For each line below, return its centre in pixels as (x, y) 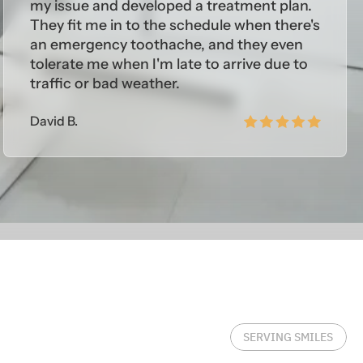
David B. (53, 122)
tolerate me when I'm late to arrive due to (169, 64)
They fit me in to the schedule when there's (175, 25)
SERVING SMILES (288, 337)
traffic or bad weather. (105, 83)
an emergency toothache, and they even (166, 45)
